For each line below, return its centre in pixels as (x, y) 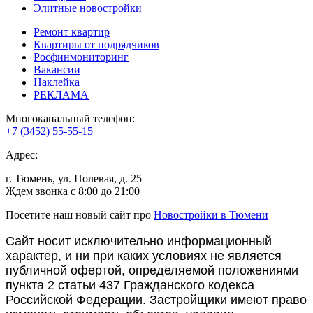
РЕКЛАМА (61, 94)
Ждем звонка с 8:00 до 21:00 (73, 191)
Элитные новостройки (88, 8)
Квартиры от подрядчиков (96, 44)
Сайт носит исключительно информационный (139, 241)
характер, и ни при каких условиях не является (144, 255)
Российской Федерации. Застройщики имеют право (156, 299)
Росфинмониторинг (81, 57)
